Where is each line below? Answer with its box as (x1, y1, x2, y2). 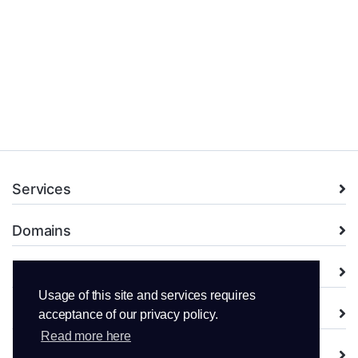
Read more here (41, 329, 131, 344)
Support (12, 264, 68, 281)
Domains (12, 222, 71, 240)
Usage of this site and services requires (38, 288, 256, 303)
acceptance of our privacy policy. (38, 308, 218, 322)
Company (12, 305, 77, 323)
